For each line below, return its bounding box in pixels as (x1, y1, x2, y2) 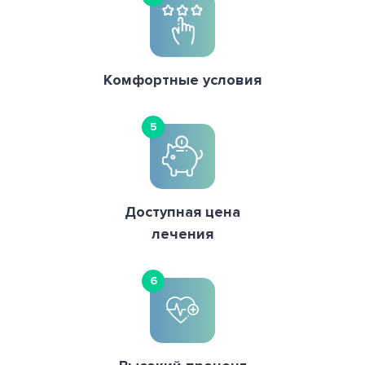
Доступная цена (125, 202, 240, 221)
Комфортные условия (103, 70, 262, 89)
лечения (152, 224, 213, 243)
